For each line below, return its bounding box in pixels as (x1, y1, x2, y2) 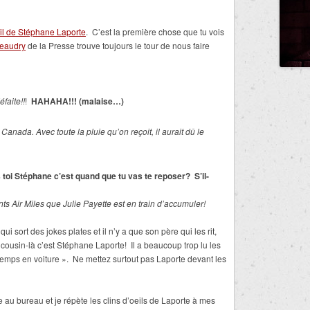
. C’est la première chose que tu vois (86, 26, 224, 37)
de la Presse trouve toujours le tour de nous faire (26, 39, 210, 51)
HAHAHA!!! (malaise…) (31, 95, 124, 107)
